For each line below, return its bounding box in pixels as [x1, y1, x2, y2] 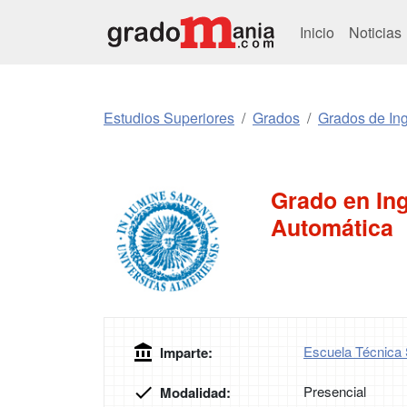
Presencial [303, 382, 366, 401]
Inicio [300, 21, 334, 43]
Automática [271, 211, 393, 243]
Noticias [349, 21, 405, 43]
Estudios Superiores [104, 107, 234, 128]
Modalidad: [160, 382, 231, 402]
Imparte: [160, 342, 213, 362]
